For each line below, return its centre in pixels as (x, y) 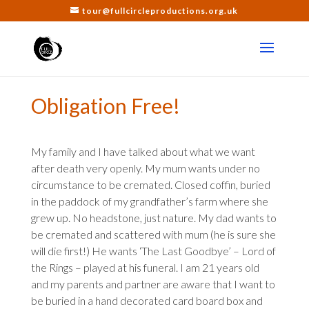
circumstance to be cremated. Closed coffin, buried (150, 185)
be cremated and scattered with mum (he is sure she (153, 234)
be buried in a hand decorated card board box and (147, 300)
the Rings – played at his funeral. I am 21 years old (145, 267)
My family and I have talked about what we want (143, 151)
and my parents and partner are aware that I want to (153, 284)
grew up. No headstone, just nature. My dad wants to (153, 218)
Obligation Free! (105, 106)
